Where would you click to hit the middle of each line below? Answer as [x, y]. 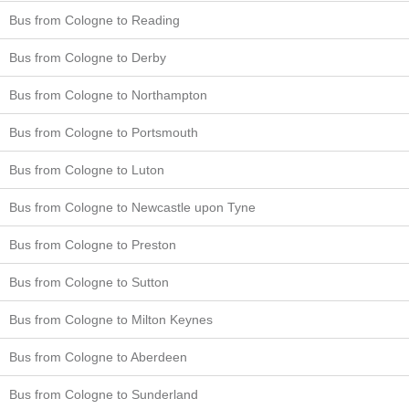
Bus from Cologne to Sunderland [104, 394]
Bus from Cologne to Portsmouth [104, 132]
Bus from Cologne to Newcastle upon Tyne [132, 207]
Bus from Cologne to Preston [93, 244]
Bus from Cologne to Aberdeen [98, 357]
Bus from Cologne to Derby [88, 57]
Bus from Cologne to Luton [87, 169]
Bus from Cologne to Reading [94, 20]
